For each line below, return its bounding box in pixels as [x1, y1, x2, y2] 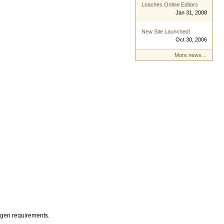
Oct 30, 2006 [175, 36, 207, 43]
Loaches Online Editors [141, 1, 198, 8]
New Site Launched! [141, 28, 190, 35]
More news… [174, 52, 207, 58]
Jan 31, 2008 [175, 9, 207, 16]
